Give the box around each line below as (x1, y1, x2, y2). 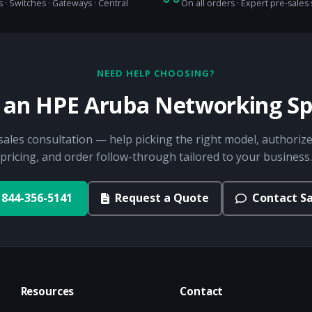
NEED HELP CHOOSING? (96, 67, 216, 80)
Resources (20, 283, 75, 298)
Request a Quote (114, 190, 209, 206)
